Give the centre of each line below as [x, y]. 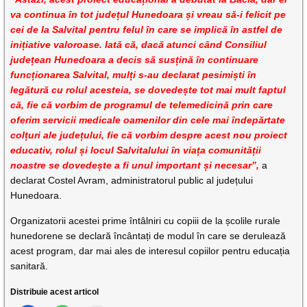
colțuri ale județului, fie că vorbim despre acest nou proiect [149, 135]
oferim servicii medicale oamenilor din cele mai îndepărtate [148, 120]
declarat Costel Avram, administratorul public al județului [132, 180]
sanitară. [29, 266]
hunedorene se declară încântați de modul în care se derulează [148, 236]
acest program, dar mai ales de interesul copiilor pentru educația [150, 251]
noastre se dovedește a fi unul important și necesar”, [135, 165]
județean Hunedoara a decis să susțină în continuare [135, 60]
